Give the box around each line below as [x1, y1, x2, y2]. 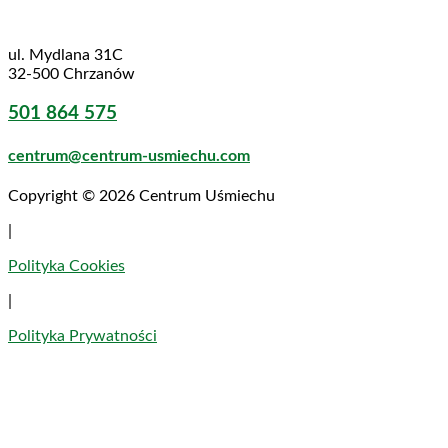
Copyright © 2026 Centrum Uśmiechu [8, 188, 275, 204]
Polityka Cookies [8, 258, 125, 274]
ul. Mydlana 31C [8, 46, 123, 63]
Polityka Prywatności [8, 328, 157, 344]
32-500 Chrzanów [8, 65, 135, 82]
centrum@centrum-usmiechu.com [8, 147, 250, 164]
